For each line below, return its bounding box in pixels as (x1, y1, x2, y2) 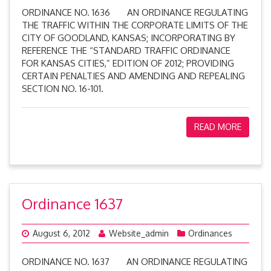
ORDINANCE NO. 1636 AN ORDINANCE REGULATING (22, 7, 248, 18)
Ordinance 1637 (22, 194, 123, 213)
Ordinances (188, 228, 232, 238)
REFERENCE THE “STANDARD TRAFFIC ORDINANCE (22, 45, 230, 56)
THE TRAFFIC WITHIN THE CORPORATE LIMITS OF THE (22, 19, 248, 31)
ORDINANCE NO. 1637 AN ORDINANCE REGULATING (22, 256, 247, 267)
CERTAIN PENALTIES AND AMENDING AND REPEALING (22, 70, 245, 82)
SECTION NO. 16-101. (22, 83, 103, 94)
